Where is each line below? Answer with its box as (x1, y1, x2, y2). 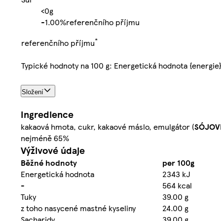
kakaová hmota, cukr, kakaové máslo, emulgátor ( (21, 120, 194, 132)
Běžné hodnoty (21, 156, 77, 168)
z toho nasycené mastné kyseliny (21, 202, 136, 214)
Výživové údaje (21, 143, 85, 157)
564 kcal (162, 179, 192, 191)
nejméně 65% (21, 132, 69, 144)
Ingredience (21, 107, 74, 121)
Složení (22, 88, 43, 96)
